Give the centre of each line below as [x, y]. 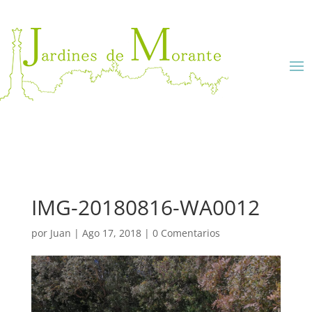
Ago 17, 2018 [111, 233]
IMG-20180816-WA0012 [145, 207]
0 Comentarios [186, 233]
